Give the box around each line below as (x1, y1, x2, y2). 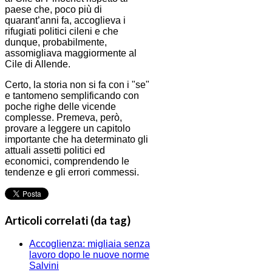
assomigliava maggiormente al (5, 48, 137, 59)
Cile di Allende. (5, 59, 70, 70)
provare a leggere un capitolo (5, 123, 131, 134)
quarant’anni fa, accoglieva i (5, 15, 126, 26)
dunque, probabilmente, (5, 37, 107, 48)
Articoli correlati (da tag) (5, 213, 131, 227)
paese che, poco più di (5, 4, 102, 15)
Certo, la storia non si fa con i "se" (5, 80, 149, 90)
